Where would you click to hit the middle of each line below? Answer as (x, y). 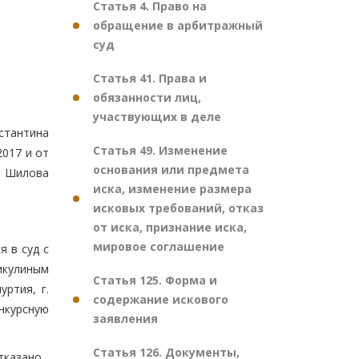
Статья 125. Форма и (155, 280)
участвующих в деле (157, 117)
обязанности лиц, (147, 97)
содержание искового (161, 299)
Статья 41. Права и (150, 78)
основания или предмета (171, 169)
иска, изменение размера (172, 189)
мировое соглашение (159, 246)
